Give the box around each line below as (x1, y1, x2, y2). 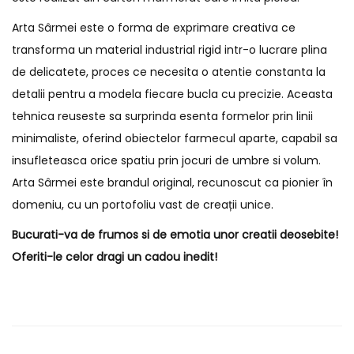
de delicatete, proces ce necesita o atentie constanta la (12, 64, 326, 80)
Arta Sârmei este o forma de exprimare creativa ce (12, 20, 296, 36)
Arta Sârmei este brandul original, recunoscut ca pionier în (12, 175, 333, 190)
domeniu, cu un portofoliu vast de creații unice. (12, 197, 273, 213)
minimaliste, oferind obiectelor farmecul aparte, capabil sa (12, 130, 337, 146)
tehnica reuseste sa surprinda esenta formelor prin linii (12, 108, 313, 124)
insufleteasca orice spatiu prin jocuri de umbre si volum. (12, 153, 321, 168)
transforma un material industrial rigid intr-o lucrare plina (12, 42, 327, 58)
